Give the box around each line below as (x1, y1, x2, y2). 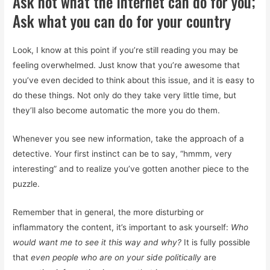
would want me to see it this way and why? (13, 237, 184, 247)
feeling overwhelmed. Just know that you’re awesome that (13, 60, 240, 70)
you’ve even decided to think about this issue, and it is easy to (13, 75, 255, 85)
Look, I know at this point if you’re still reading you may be (13, 45, 239, 55)
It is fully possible (184, 237, 251, 247)
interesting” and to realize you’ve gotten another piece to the (13, 163, 250, 174)
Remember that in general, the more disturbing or (13, 207, 204, 217)
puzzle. (13, 178, 40, 189)
